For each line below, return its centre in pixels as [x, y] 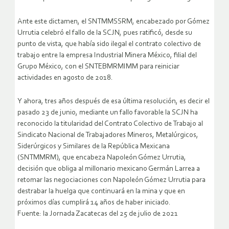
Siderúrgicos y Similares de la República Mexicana [94, 147]
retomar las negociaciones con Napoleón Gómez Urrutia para [111, 180]
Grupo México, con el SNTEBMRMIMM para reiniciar [98, 67]
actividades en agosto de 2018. [65, 78]
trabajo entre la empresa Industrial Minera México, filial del [107, 56]
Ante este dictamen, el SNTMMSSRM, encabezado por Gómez [113, 22]
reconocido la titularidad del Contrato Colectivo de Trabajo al [110, 124]
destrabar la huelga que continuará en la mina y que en [101, 192]
